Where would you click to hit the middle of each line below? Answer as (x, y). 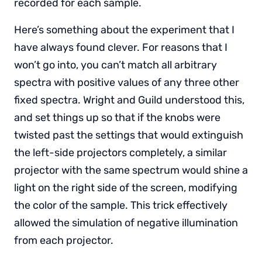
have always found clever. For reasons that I (121, 47)
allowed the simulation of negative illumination (126, 223)
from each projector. (64, 240)
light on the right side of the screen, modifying (126, 187)
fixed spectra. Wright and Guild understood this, (129, 100)
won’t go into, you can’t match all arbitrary (116, 65)
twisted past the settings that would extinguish (129, 135)
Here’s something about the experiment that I (124, 30)
